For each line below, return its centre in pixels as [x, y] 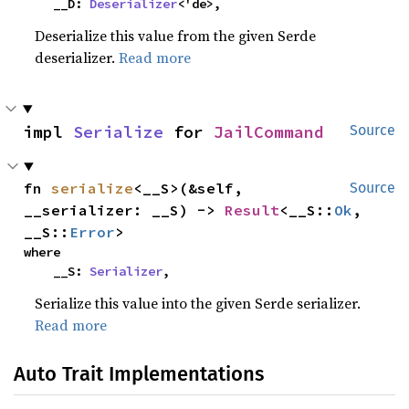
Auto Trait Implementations [139, 374]
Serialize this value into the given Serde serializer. [198, 303]
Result [252, 210]
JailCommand [269, 132]
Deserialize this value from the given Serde [176, 36]
